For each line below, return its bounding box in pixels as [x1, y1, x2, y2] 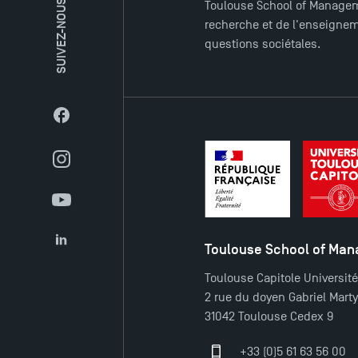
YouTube [60, 201, 107, 216]
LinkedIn [60, 241, 108, 256]
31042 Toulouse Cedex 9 [205, 309, 334, 324]
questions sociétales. [205, 37, 321, 52]
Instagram [60, 160, 117, 175]
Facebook [60, 116, 113, 131]
